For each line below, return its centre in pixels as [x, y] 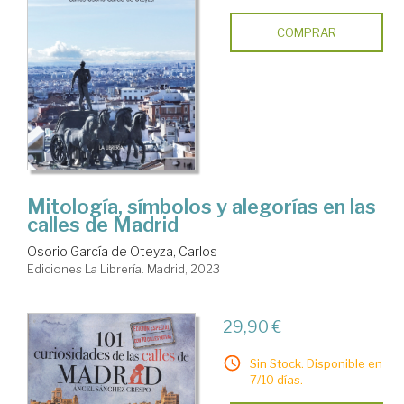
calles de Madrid [103, 225]
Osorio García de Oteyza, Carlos [122, 252]
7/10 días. [276, 380]
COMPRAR [306, 32]
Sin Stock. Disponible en [316, 364]
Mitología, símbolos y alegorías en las [202, 207]
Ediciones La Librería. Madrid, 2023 [124, 269]
